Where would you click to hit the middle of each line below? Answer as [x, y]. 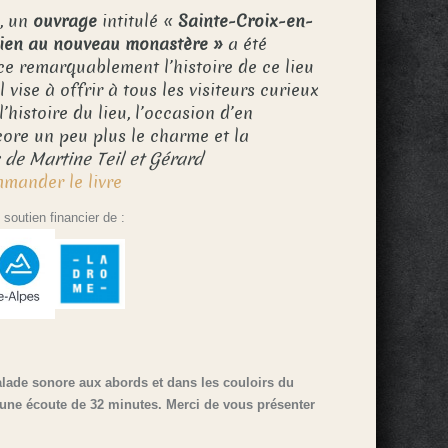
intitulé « [138, 21]
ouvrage [65, 21]
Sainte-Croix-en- [246, 21]
